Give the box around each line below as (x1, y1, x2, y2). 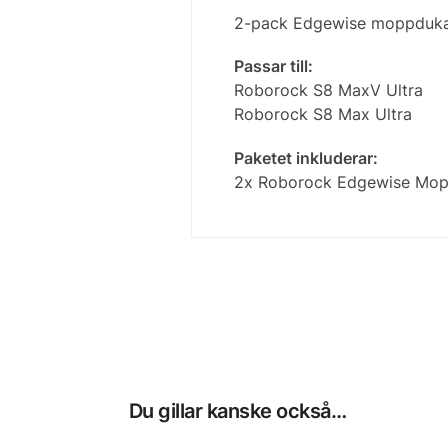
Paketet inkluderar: (233, 147, 378, 168)
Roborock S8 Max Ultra (233, 104, 412, 125)
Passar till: (233, 56, 313, 77)
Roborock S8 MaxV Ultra (233, 80, 423, 101)
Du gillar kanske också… (128, 399, 347, 423)
